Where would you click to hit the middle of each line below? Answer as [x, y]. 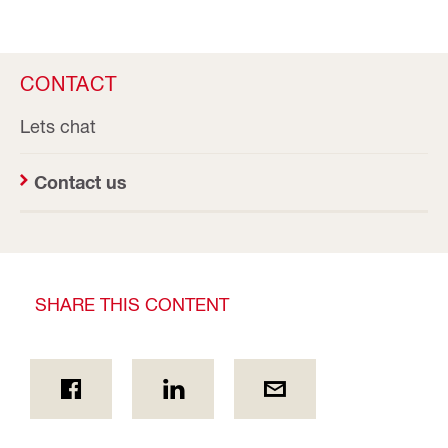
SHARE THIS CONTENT [132, 303]
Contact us [81, 182]
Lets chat [58, 125]
